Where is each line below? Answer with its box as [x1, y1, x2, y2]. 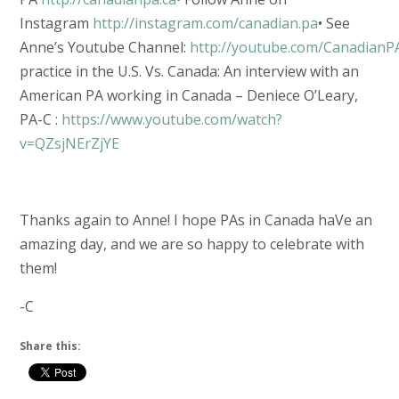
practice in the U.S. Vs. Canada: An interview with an [19, 61, 359, 81]
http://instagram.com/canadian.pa [92, 12, 318, 33]
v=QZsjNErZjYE [19, 133, 119, 153]
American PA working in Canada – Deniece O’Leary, [19, 85, 358, 105]
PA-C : [19, 109, 61, 129]
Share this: [19, 338, 81, 354]
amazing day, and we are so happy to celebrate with [19, 233, 364, 254]
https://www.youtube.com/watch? [61, 109, 282, 129]
